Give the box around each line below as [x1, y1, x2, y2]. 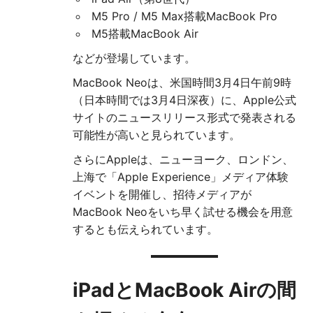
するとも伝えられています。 [73, 222, 218, 237]
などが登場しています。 [73, 51, 196, 66]
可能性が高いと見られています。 [73, 128, 240, 143]
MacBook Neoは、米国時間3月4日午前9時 [73, 75, 291, 90]
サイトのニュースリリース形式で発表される [73, 110, 296, 125]
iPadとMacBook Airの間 [73, 278, 296, 303]
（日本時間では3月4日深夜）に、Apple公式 [73, 93, 296, 108]
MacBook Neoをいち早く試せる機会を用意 [73, 205, 293, 219]
